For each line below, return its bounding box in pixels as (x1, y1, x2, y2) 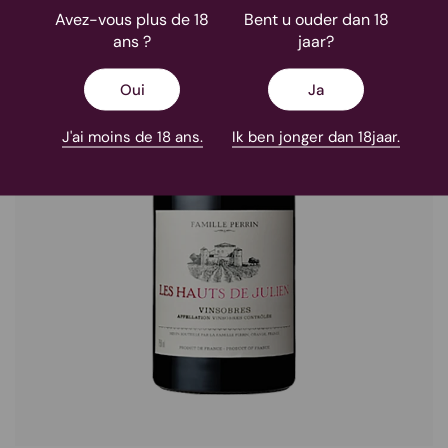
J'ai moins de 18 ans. (61, 126, 203, 147)
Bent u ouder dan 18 (243, 8, 389, 30)
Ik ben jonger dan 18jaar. (232, 126, 400, 147)
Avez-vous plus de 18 (55, 8, 209, 30)
